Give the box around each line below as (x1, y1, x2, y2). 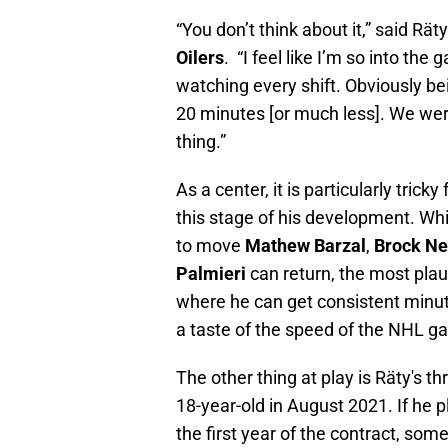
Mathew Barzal (245, 235, 366, 257)
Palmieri (176, 263, 250, 285)
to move (176, 235, 245, 257)
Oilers (176, 47, 224, 69)
